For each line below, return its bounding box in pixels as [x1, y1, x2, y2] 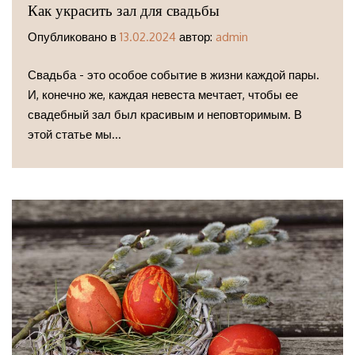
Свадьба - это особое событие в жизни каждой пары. [28, 67, 319, 82]
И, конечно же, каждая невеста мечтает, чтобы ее [28, 86, 298, 102]
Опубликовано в [28, 29, 120, 45]
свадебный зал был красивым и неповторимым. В [28, 106, 302, 122]
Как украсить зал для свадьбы [28, 2, 219, 21]
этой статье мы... [28, 126, 121, 142]
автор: [176, 29, 216, 45]
